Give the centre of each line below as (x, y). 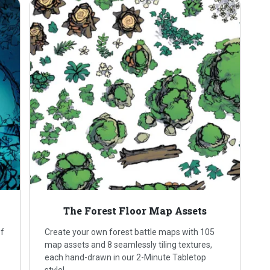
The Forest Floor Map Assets (135, 211)
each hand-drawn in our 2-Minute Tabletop (126, 258)
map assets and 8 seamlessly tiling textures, (129, 245)
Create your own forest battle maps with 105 (130, 232)
